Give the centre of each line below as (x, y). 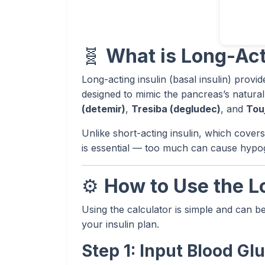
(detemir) (104, 109)
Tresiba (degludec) (176, 109)
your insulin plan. (120, 224)
